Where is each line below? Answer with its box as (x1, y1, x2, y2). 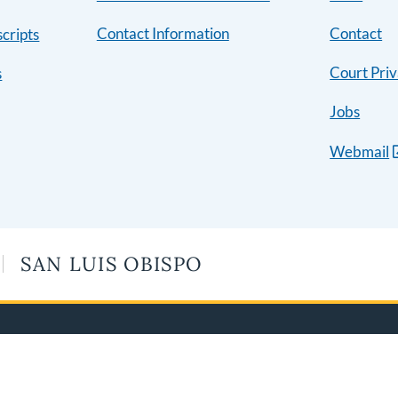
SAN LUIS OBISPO (20, 251, 203, 276)
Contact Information (96, 24, 229, 43)
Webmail (330, 142, 390, 161)
